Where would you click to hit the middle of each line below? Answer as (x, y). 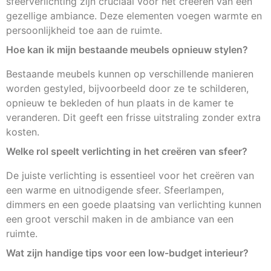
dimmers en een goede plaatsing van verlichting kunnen (134, 204)
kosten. (23, 132)
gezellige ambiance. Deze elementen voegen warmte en (134, 15)
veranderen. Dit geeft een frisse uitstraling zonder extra (133, 117)
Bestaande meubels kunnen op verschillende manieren (130, 73)
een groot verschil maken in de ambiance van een (120, 219)
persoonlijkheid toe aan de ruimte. (84, 30)
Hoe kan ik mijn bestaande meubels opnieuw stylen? (127, 49)
